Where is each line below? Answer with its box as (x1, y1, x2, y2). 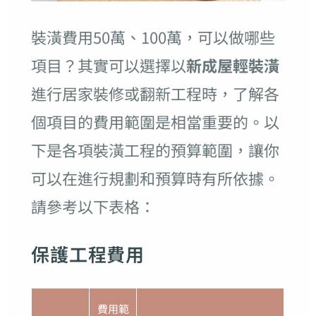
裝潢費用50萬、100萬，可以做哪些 (30, 25, 275, 49)
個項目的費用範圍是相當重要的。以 (30, 110, 279, 133)
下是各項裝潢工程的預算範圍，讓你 (30, 138, 279, 162)
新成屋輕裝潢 (186, 54, 279, 77)
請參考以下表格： (30, 195, 155, 218)
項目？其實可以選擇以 (30, 54, 186, 77)
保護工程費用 (30, 241, 145, 267)
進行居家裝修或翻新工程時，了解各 (30, 82, 279, 105)
